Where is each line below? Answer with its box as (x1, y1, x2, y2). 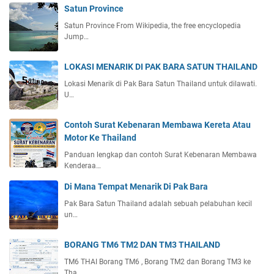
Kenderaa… (64, 161, 101, 171)
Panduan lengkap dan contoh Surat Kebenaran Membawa (64, 150, 257, 160)
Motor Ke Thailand (64, 133, 136, 143)
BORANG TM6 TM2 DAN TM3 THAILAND (64, 240, 220, 250)
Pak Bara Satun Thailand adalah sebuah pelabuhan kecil (64, 199, 252, 209)
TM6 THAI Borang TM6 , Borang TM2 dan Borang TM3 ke (64, 257, 251, 267)
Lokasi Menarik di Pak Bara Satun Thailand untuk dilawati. (64, 80, 257, 89)
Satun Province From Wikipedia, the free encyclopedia (64, 21, 241, 31)
